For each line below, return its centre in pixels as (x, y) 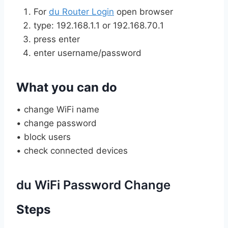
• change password (56, 123)
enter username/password (88, 53)
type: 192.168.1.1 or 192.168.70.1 (99, 25)
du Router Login (81, 11)
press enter (57, 39)
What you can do (67, 87)
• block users (44, 137)
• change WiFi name (58, 109)
